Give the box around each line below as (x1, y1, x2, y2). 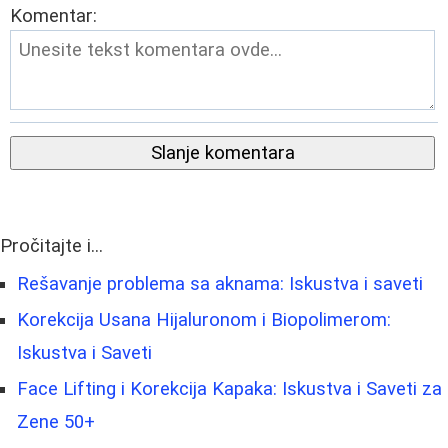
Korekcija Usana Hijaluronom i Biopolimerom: (17, 309, 391, 332)
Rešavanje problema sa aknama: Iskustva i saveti (17, 273, 423, 296)
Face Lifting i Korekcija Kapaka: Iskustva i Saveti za (17, 378, 442, 401)
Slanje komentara (150, 142, 295, 165)
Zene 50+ (17, 411, 95, 434)
